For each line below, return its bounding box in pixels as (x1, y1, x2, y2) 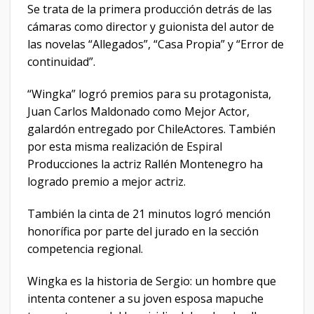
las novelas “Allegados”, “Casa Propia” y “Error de (27, 36, 284, 53)
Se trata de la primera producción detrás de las (27, 1, 272, 18)
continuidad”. (27, 54, 95, 70)
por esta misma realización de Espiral (27, 139, 222, 155)
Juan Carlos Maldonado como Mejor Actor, (27, 104, 250, 120)
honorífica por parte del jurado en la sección (27, 223, 259, 239)
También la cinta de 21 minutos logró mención (27, 205, 271, 221)
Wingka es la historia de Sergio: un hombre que (27, 273, 276, 289)
